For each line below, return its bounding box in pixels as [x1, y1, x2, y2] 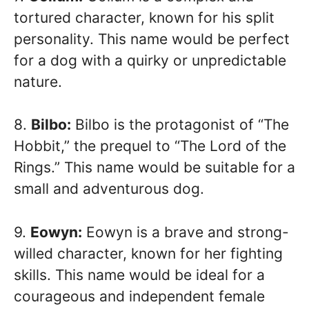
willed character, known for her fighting [14, 244, 283, 262]
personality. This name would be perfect [14, 30, 290, 48]
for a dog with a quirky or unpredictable [14, 51, 286, 69]
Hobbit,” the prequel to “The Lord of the [14, 137, 286, 154]
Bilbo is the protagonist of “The [71, 116, 289, 133]
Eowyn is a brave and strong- [82, 223, 289, 241]
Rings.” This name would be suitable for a [14, 159, 295, 176]
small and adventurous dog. [14, 180, 204, 197]
